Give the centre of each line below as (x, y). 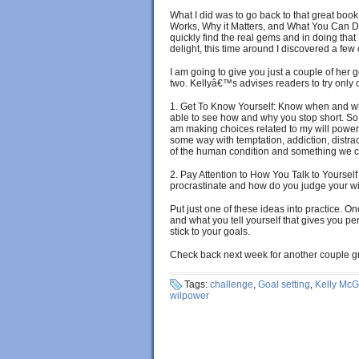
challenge (232, 284)
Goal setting (284, 284)
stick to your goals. (210, 232)
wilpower (190, 296)
